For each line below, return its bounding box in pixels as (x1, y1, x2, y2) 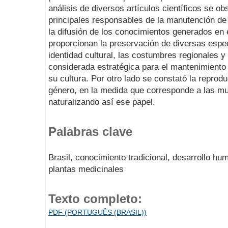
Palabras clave (48, 125, 132, 139)
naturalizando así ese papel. (48, 97, 155, 107)
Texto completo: (48, 192, 142, 206)
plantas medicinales (48, 164, 124, 174)
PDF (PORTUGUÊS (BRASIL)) (48, 208, 147, 217)
